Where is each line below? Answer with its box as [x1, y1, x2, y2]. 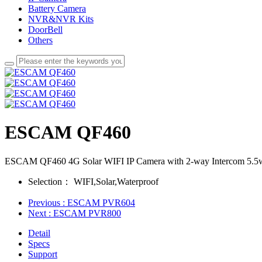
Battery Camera [28, 3, 86, 13]
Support [28, 249, 57, 259]
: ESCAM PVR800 [49, 208, 121, 218]
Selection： [28, 176, 71, 187]
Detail [28, 227, 50, 238]
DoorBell [28, 24, 63, 35]
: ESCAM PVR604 [63, 197, 135, 208]
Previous [28, 197, 63, 208]
